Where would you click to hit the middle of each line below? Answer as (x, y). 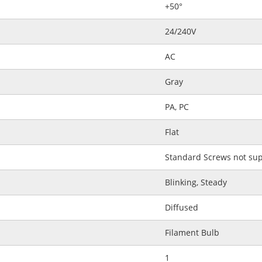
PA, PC (177, 107)
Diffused (182, 207)
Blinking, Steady (196, 182)
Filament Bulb (192, 232)
